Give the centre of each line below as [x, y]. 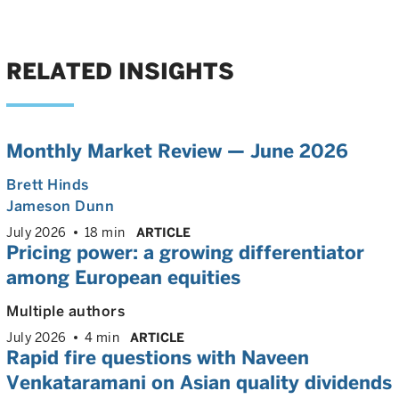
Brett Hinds [48, 185]
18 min [105, 232]
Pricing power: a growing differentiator [185, 252]
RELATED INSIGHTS [120, 71]
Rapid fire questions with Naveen [158, 358]
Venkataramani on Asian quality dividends [199, 383]
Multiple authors [65, 311]
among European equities [123, 277]
